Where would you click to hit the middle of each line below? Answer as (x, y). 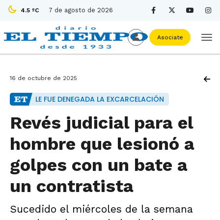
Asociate (170, 37)
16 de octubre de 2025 (43, 78)
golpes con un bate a (99, 165)
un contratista (72, 186)
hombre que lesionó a (102, 144)
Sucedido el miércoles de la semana (101, 209)
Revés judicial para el (101, 123)
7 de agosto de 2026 (81, 10)
